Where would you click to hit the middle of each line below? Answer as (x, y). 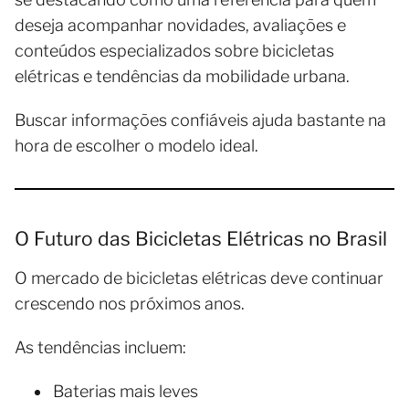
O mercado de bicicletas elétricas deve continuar (199, 278)
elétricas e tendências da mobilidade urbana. (182, 76)
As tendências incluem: (100, 347)
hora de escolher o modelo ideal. (136, 145)
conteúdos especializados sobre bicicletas (174, 50)
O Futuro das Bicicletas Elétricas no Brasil (201, 238)
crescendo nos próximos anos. (130, 303)
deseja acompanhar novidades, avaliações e (180, 25)
